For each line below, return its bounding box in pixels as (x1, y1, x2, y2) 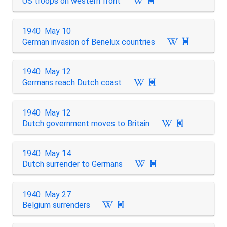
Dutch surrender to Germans (22, 159, 123, 169)
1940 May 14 (22, 148, 71, 158)
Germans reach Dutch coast (22, 78, 122, 87)
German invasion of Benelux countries (22, 36, 155, 47)
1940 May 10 (22, 26, 71, 36)
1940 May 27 (22, 189, 71, 199)
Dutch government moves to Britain (22, 118, 149, 128)
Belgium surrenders (22, 200, 90, 210)
